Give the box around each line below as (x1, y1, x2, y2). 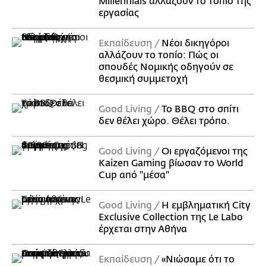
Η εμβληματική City (161, 200, 251, 211)
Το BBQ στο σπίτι (161, 104, 239, 115)
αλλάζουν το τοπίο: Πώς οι (99, 50, 218, 61)
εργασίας (99, 8, 139, 19)
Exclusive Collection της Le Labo (99, 212, 243, 223)
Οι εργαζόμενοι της (161, 146, 248, 157)
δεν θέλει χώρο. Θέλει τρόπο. (99, 116, 230, 127)
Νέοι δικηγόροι (161, 38, 229, 49)
